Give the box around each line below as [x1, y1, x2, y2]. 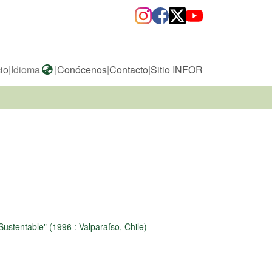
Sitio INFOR [151, 62, 203, 76]
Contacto [109, 62, 148, 76]
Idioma [11, 62, 41, 76]
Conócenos [57, 62, 107, 76]
